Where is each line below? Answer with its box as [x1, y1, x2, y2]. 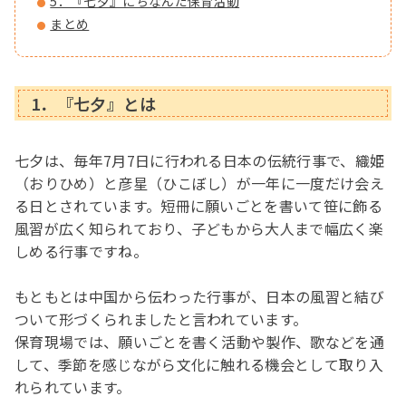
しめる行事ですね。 [14, 239, 148, 262]
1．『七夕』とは [31, 91, 157, 115]
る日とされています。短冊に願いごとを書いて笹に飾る [14, 194, 383, 217]
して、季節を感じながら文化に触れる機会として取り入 [14, 353, 384, 375]
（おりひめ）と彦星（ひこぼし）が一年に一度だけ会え [14, 171, 385, 194]
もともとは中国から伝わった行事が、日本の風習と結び [14, 285, 385, 307]
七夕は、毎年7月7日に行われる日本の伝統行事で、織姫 [14, 149, 385, 171]
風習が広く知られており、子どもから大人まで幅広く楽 [14, 217, 384, 239]
